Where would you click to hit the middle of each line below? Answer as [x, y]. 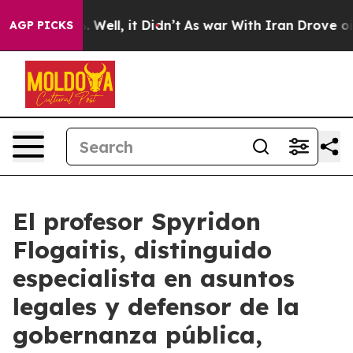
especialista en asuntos [154, 278]
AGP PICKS [41, 25]
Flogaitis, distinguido [142, 250]
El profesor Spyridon [137, 221]
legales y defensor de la [156, 307]
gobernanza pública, [137, 335]
